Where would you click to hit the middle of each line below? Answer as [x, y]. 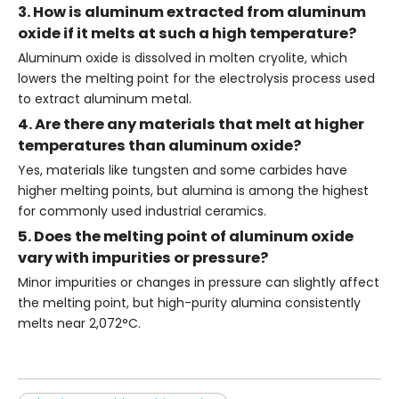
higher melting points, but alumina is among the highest [193, 190]
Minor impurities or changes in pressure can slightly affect [199, 282]
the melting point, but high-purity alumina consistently [189, 302]
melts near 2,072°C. [79, 323]
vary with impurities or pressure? [143, 257]
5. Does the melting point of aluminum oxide [186, 236]
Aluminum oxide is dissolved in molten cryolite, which [183, 57]
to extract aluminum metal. [105, 98]
